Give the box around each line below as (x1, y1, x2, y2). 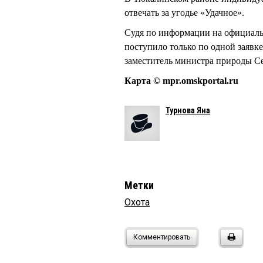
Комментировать (133, 233, 190, 242)
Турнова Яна (166, 106, 210, 116)
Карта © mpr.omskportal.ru (124, 76, 238, 86)
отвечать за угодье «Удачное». (124, 8, 247, 18)
